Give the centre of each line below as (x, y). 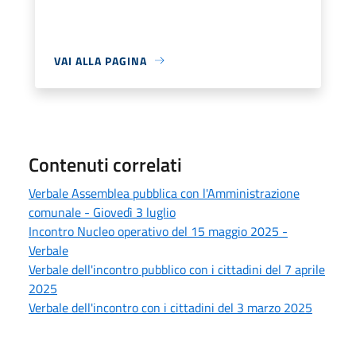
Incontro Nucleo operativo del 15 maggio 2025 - (158, 231)
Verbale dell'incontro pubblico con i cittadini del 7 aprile (177, 269)
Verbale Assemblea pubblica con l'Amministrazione (164, 193)
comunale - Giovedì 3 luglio (102, 212)
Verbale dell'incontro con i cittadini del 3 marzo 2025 (170, 307)
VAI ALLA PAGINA (101, 60)
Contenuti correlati (105, 164)
